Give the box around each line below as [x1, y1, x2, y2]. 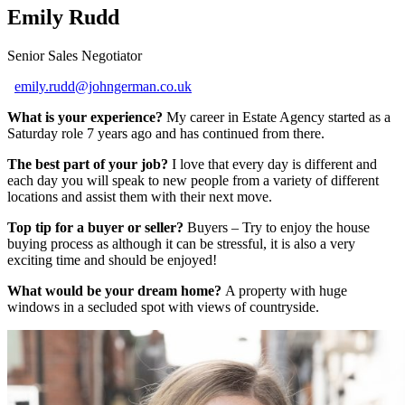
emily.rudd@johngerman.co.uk [14, 78, 192, 94]
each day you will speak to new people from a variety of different [7, 172, 379, 188]
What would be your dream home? [7, 282, 225, 298]
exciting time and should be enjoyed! [7, 251, 217, 268]
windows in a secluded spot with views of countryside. [7, 298, 319, 315]
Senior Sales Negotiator [7, 47, 142, 63]
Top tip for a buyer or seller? [7, 219, 184, 235]
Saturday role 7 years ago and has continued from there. [7, 125, 325, 141]
